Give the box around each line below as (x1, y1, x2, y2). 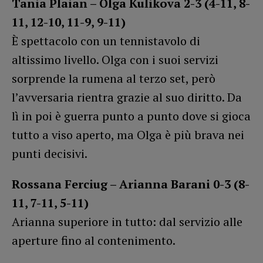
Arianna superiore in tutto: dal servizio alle (12, 213, 242, 230)
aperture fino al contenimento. (12, 232, 176, 248)
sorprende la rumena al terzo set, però (12, 70, 215, 86)
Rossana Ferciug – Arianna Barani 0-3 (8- (12, 176, 249, 192)
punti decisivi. (12, 145, 87, 161)
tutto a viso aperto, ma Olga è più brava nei (12, 126, 244, 143)
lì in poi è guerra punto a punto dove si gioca (12, 107, 251, 124)
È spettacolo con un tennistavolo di (12, 32, 200, 49)
